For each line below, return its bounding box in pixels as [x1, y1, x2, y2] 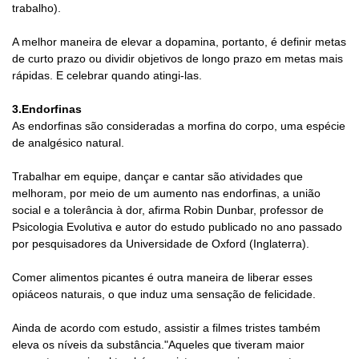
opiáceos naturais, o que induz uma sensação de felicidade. [12, 288, 316, 301]
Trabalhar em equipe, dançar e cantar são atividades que [12, 170, 303, 183]
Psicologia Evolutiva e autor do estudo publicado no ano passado [12, 220, 342, 233]
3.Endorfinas [12, 103, 82, 115]
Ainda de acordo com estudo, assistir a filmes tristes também [12, 321, 321, 334]
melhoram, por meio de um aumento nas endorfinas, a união [12, 187, 321, 200]
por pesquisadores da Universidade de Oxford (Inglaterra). [12, 237, 309, 250]
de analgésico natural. [12, 136, 124, 149]
